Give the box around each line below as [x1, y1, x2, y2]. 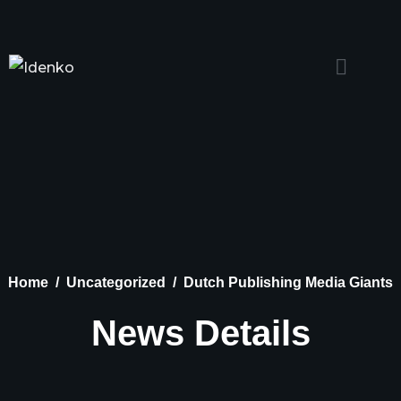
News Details [90, 312, 311, 353]
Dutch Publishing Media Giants [183, 274, 393, 290]
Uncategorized [66, 274, 166, 290]
